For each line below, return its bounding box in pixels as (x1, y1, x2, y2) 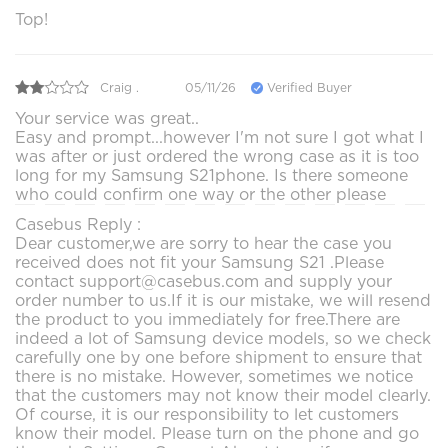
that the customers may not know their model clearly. (15, 386, 431, 406)
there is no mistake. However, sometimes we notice (15, 367, 413, 387)
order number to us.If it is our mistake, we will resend (15, 291, 431, 311)
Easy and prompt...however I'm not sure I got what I (15, 128, 424, 148)
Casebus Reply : (15, 215, 141, 235)
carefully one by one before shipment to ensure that (15, 348, 422, 368)
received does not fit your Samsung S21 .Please (15, 253, 384, 273)
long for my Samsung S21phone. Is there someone (15, 166, 408, 186)
